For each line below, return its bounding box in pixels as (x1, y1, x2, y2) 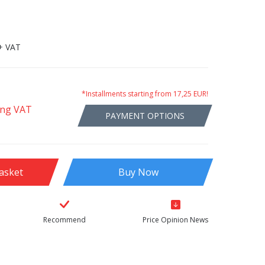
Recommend (43, 215, 86, 225)
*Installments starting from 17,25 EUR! (82, 88, 208, 99)
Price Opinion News (143, 215, 208, 225)
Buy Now (118, 166, 159, 179)
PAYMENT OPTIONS (105, 109, 185, 121)
